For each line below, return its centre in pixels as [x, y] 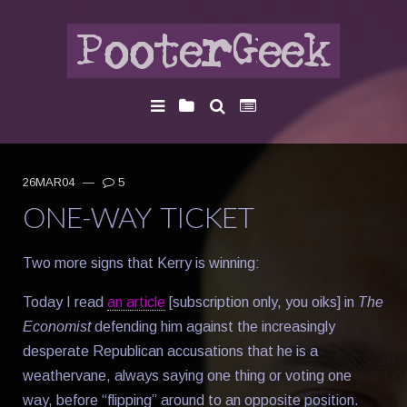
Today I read [65, 302]
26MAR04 [50, 182]
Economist [57, 326]
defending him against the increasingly [213, 326]
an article [136, 302]
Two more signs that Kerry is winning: [141, 263]
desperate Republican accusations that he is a [170, 351]
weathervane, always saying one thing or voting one [187, 375]
